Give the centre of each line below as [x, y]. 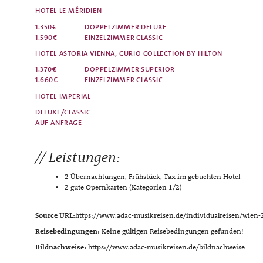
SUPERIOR [158, 70]
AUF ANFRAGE [59, 123]
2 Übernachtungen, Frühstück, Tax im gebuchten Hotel [152, 177]
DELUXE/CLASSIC [63, 112]
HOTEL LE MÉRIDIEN [69, 11]
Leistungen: [86, 158]
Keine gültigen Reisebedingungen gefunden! [173, 231]
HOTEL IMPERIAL [63, 96]
